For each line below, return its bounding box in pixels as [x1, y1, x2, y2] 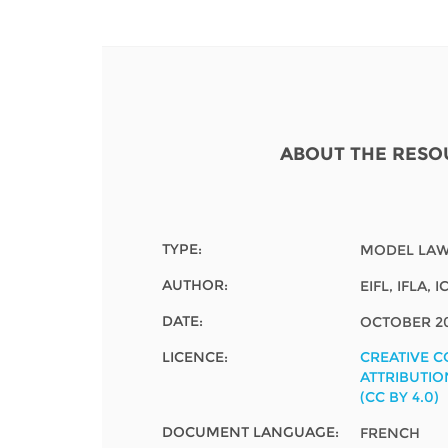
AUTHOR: [162, 275, 228, 294]
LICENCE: [162, 347, 228, 366]
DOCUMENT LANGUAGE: [162, 422, 339, 441]
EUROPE [250, 94, 314, 113]
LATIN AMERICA [250, 392, 372, 411]
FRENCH [359, 423, 420, 442]
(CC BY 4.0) [359, 387, 439, 406]
